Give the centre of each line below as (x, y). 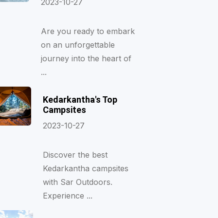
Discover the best (75, 155)
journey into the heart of (86, 58)
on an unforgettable (78, 45)
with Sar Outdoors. (77, 182)
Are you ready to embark (88, 31)
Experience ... (67, 196)
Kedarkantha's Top (80, 100)
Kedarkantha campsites (85, 168)
